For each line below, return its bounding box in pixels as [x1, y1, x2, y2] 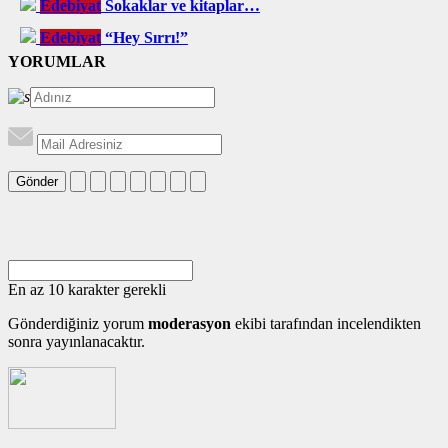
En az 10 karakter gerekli [8, 280, 166, 298]
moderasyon [148, 314, 231, 332]
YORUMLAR [8, 52, 106, 70]
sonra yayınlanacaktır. [8, 332, 145, 350]
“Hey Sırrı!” [105, 28, 188, 46]
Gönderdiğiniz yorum [8, 314, 148, 332]
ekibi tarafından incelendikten [231, 314, 421, 332]
